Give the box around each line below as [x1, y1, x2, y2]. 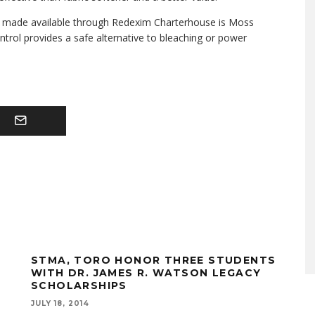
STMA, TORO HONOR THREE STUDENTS [31, 254, 276, 266]
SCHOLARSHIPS [31, 279, 127, 292]
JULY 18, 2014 [31, 299, 89, 308]
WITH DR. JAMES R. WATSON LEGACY [31, 266, 262, 279]
